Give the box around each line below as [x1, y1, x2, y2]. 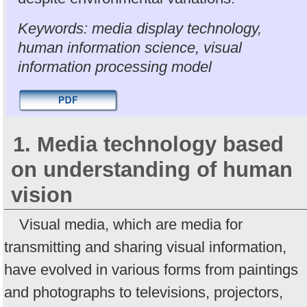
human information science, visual [18, 39, 242, 57]
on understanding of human [11, 157, 293, 182]
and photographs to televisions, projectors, [4, 283, 283, 301]
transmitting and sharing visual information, [4, 238, 286, 256]
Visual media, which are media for [19, 215, 243, 233]
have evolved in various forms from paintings [4, 260, 298, 278]
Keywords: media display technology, [18, 20, 262, 38]
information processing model [18, 58, 212, 76]
